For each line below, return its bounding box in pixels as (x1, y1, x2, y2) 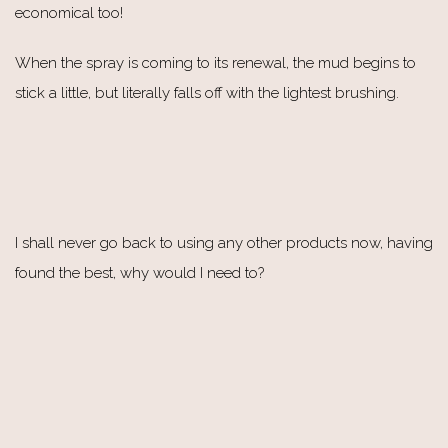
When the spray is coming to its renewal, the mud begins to (15, 53, 416, 72)
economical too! (15, 3, 123, 22)
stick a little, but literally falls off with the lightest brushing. (15, 83, 399, 102)
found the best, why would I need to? (15, 263, 264, 282)
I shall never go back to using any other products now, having (15, 233, 433, 252)
